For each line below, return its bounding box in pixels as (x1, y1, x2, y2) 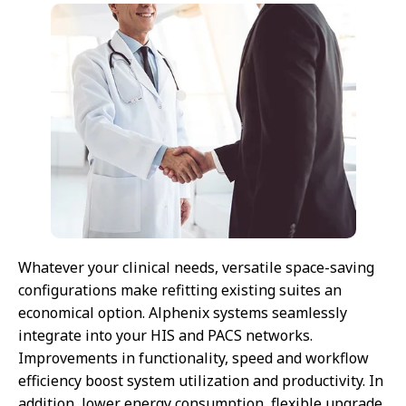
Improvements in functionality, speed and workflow (18, 348, 369, 369)
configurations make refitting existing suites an (18, 280, 342, 301)
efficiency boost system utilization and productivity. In (18, 371, 383, 391)
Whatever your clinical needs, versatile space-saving (18, 257, 374, 278)
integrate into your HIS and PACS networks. (18, 325, 313, 346)
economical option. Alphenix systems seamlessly (18, 303, 347, 324)
